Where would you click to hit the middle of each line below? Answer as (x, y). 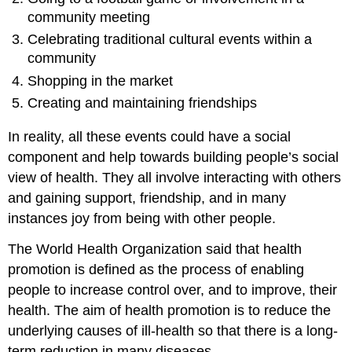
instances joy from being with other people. (142, 218)
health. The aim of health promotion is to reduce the (170, 310)
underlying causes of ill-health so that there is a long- (173, 330)
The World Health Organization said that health (155, 249)
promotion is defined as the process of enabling (156, 269)
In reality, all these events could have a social (150, 136)
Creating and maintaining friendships (143, 103)
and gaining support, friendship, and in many (147, 198)
